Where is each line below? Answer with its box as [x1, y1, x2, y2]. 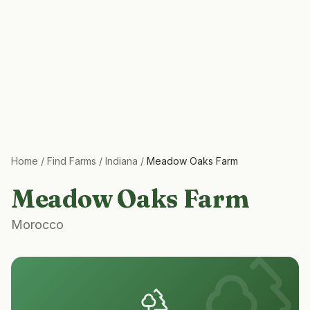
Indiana [105, 155, 138, 167]
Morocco [11, 217, 64, 232]
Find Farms [47, 155, 96, 167]
